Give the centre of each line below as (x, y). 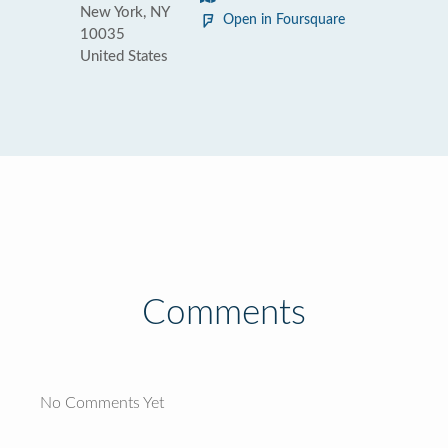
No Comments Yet (102, 403)
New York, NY (124, 12)
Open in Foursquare (284, 20)
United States (124, 56)
